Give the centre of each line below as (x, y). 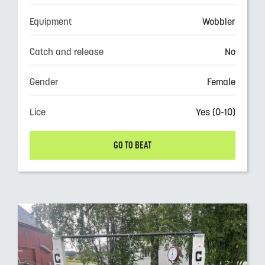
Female (221, 82)
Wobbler (219, 21)
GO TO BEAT (132, 145)
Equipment (51, 21)
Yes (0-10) (216, 112)
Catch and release (67, 51)
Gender (44, 82)
